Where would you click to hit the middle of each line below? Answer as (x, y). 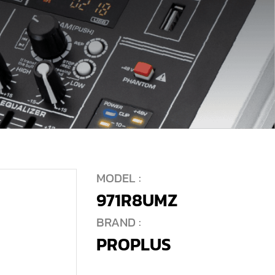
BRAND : (118, 223)
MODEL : (118, 178)
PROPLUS (134, 245)
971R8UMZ (137, 200)
